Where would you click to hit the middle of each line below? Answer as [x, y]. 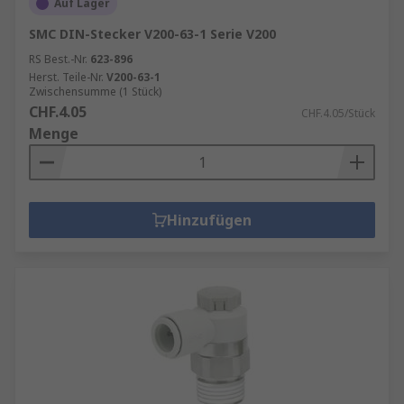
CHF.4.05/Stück [338, 113]
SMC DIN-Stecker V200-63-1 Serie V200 [152, 34]
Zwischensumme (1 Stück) [95, 92]
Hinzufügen [209, 220]
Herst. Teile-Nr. [66, 77]
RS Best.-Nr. [58, 59]
